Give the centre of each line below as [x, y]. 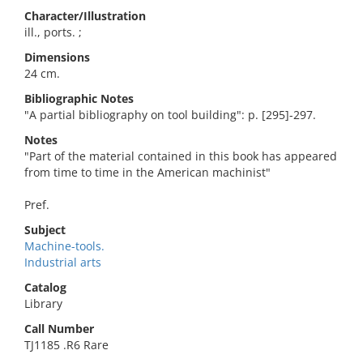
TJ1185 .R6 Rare [66, 345]
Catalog [45, 287]
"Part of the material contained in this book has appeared [181, 156]
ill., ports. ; [53, 32]
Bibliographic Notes [79, 98]
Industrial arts [63, 262]
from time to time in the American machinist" [147, 172]
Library [43, 303]
